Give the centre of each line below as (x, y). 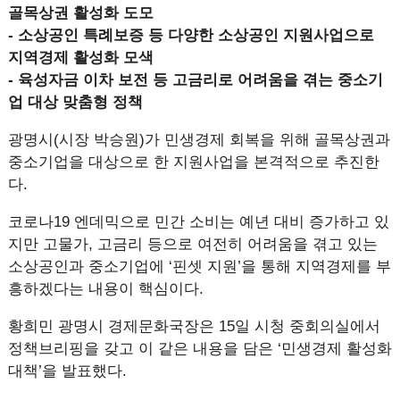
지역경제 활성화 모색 (80, 58)
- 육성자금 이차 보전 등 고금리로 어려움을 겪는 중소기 (195, 80)
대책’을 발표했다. (69, 371)
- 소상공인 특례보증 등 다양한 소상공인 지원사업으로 (191, 35)
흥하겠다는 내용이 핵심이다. (105, 289)
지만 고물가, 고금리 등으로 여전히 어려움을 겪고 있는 (192, 244)
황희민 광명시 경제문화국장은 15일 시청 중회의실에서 (194, 326)
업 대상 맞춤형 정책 (75, 102)
